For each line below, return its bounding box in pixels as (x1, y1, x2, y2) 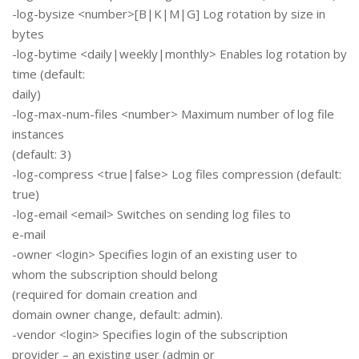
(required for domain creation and (12, 286, 197, 303)
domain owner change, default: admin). (12, 306, 223, 323)
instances (12, 126, 64, 143)
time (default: (12, 66, 85, 83)
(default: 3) (12, 146, 71, 163)
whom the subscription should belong (12, 266, 218, 283)
